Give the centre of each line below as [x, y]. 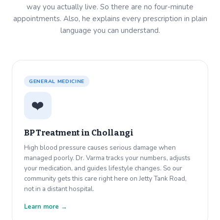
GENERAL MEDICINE [57, 82]
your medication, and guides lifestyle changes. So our [103, 168]
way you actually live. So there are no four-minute [110, 7]
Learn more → [46, 207]
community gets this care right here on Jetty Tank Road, [105, 179]
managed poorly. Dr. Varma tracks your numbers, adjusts [107, 158]
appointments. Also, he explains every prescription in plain [110, 19]
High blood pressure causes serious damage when [100, 148]
